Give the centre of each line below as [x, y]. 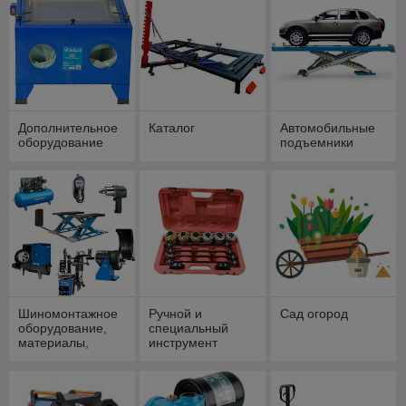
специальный [189, 328]
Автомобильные [327, 127]
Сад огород [314, 313]
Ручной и [176, 313]
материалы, [53, 342]
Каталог [172, 127]
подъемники [316, 142]
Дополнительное [68, 127]
